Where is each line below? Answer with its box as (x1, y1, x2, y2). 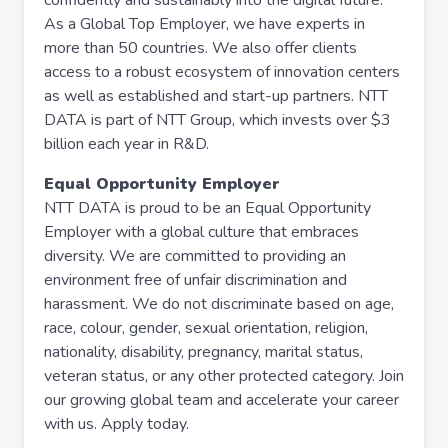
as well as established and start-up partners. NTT (44, 85, 388, 107)
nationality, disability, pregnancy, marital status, (44, 341, 363, 363)
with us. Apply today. (44, 413, 189, 435)
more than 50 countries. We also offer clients (44, 37, 357, 59)
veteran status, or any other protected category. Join (44, 365, 404, 387)
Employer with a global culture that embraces (44, 221, 359, 243)
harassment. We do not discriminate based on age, (44, 293, 394, 315)
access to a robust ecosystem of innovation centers (44, 61, 400, 83)
